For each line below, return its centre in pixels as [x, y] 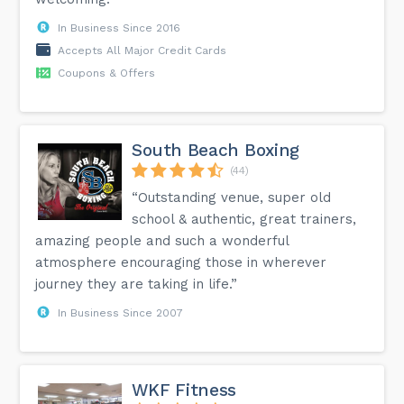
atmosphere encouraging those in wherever [181, 262]
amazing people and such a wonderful [162, 240]
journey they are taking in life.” [137, 284]
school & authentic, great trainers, [244, 219]
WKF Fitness [184, 390]
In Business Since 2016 [119, 28]
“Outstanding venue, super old [232, 197]
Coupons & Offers [107, 73]
